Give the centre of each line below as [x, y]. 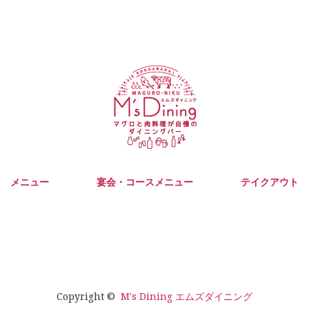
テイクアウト [270, 182]
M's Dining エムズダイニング [187, 297]
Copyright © [89, 297]
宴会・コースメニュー [145, 182]
